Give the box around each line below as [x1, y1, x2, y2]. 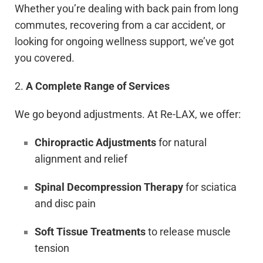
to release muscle [146, 225, 231, 238]
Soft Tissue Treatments [35, 225, 146, 238]
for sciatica [183, 181, 237, 193]
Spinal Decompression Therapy [35, 181, 184, 193]
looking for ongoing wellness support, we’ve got [15, 35, 234, 48]
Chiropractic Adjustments [35, 136, 157, 149]
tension [35, 242, 70, 254]
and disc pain [35, 197, 96, 210]
